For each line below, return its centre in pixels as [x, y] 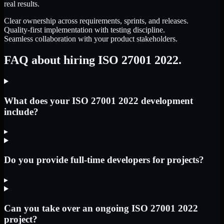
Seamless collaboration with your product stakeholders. [91, 39]
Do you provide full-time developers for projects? [104, 160]
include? [21, 111]
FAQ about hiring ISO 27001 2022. [93, 60]
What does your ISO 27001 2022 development [98, 100]
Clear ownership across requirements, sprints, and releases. [96, 21]
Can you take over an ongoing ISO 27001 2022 [101, 208]
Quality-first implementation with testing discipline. [84, 30]
